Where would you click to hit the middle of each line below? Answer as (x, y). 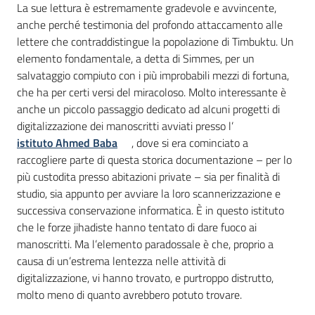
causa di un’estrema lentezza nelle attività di (121, 261)
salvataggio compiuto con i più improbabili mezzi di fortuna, (153, 76)
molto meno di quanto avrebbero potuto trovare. (129, 295)
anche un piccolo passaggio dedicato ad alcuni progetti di (148, 109)
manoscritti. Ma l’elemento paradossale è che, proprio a (145, 244)
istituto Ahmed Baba (67, 143)
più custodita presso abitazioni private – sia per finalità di (148, 177)
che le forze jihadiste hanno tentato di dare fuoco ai (137, 227)
